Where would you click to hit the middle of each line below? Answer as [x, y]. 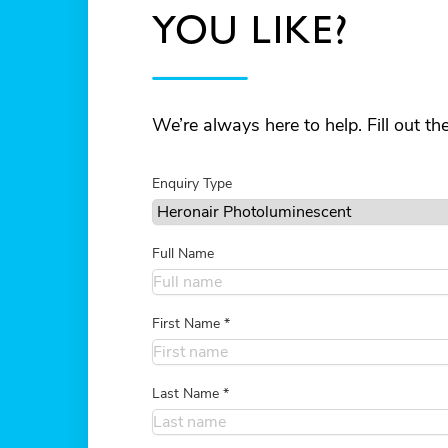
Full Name [183, 253]
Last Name [187, 393]
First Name [188, 323]
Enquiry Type [192, 183]
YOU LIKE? [250, 28]
